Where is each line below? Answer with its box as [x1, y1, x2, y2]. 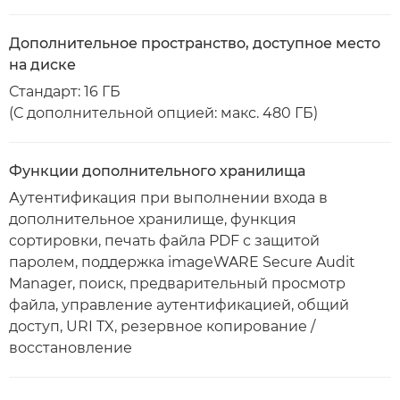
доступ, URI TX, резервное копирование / [9, 318, 315, 335]
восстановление [9, 339, 132, 356]
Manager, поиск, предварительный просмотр [9, 275, 346, 292]
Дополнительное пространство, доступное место [9, 35, 380, 52]
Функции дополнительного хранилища [9, 162, 305, 179]
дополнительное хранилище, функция [9, 211, 296, 228]
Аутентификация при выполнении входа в [9, 189, 328, 206]
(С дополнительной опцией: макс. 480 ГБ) [9, 104, 318, 121]
